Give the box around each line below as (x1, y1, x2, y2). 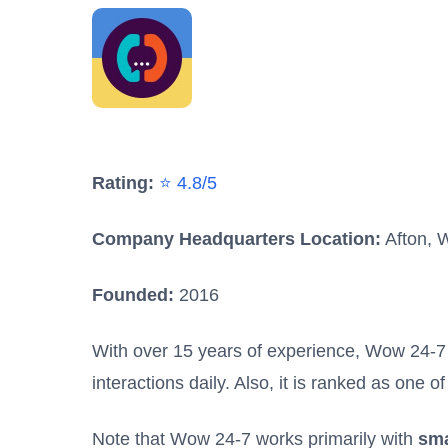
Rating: (92, 172, 154, 193)
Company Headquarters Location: (92, 228, 381, 249)
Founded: (92, 284, 174, 305)
